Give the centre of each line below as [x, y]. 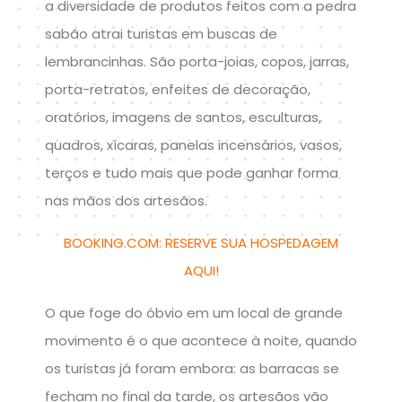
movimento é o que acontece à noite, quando [201, 340]
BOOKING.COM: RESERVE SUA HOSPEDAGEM [201, 242]
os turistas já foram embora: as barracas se [192, 368]
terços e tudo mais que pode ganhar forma [192, 172]
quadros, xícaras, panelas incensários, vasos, [193, 144]
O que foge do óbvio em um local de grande [194, 312]
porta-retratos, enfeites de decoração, [178, 89]
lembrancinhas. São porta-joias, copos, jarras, [197, 61]
